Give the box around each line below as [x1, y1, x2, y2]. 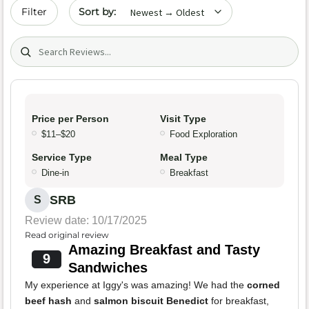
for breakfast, [208, 295, 269, 307]
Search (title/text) [10, 37, 106, 50]
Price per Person [32, 113, 109, 125]
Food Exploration [170, 129, 237, 140]
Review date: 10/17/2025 [25, 215, 147, 227]
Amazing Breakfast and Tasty [68, 242, 260, 258]
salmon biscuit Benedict [94, 295, 208, 307]
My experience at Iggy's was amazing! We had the [25, 279, 247, 291]
